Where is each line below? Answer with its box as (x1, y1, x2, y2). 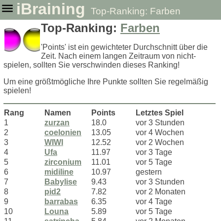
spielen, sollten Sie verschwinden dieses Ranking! (3, 61, 180, 69)
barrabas (44, 197, 78, 206)
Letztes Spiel (136, 109, 184, 117)
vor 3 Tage (136, 148, 172, 156)
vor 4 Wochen (136, 128, 184, 137)
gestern (136, 168, 162, 176)
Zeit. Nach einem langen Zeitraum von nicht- (41, 52, 196, 60)
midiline (44, 168, 74, 176)
